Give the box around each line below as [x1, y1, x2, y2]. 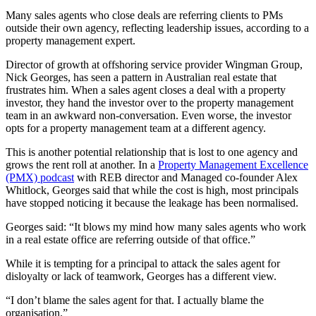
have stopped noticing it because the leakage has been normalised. [6, 197, 298, 209]
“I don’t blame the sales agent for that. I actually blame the [6, 294, 264, 307]
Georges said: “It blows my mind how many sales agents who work [6, 221, 306, 233]
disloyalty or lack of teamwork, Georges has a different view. [6, 270, 276, 283]
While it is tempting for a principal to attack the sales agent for [6, 257, 280, 270]
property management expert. [6, 35, 135, 47]
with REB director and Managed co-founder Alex [74, 171, 298, 184]
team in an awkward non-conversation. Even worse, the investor [6, 109, 291, 122]
